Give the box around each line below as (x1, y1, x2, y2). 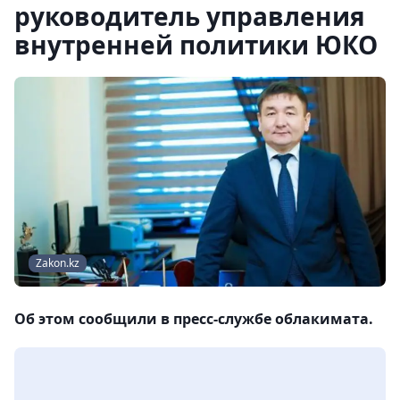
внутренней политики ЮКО (14, 28, 378, 62)
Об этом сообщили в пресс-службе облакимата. (14, 309, 373, 329)
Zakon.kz (36, 255, 79, 271)
